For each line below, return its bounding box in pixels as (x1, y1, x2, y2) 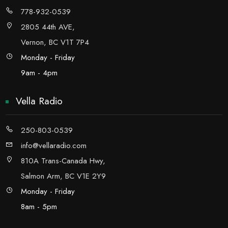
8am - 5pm (21, 201, 58, 212)
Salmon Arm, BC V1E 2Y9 (21, 170, 106, 182)
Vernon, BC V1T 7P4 (21, 37, 90, 48)
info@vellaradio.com (21, 140, 87, 151)
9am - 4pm (21, 67, 58, 78)
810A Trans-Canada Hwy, (21, 155, 106, 166)
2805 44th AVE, (21, 21, 75, 33)
